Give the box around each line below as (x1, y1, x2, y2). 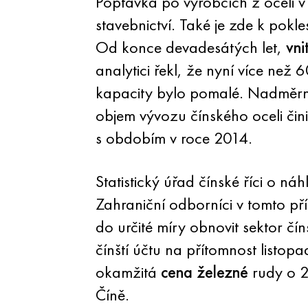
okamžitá (95, 261, 161, 283)
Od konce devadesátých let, (95, 36, 286, 58)
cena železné (160, 261, 248, 283)
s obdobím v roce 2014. (95, 127, 252, 148)
